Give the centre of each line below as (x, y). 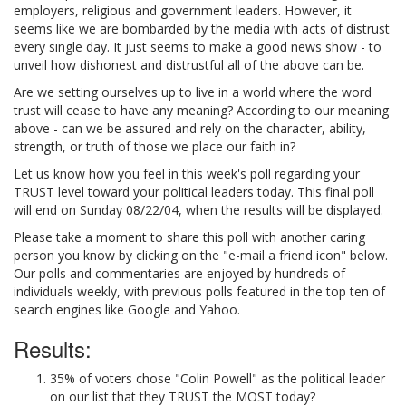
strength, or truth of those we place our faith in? (155, 146)
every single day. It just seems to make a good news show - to (198, 47)
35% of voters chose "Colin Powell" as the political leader (217, 378)
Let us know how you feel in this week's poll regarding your (187, 174)
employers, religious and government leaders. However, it (183, 10)
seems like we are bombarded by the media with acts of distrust (202, 29)
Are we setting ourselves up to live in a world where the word (193, 92)
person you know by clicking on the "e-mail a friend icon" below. (201, 255)
